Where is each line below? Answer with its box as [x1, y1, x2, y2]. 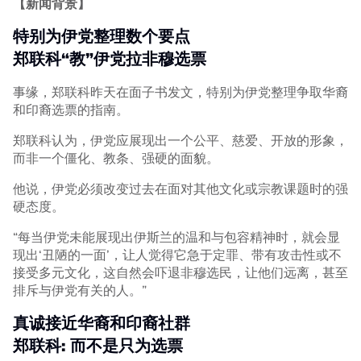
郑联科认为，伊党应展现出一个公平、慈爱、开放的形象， [13, 132, 348, 149]
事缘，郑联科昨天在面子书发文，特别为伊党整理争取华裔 [13, 84, 348, 101]
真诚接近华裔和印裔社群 [13, 313, 190, 334]
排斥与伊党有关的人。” [13, 282, 147, 299]
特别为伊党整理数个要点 [13, 26, 190, 47]
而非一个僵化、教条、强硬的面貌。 [13, 150, 219, 167]
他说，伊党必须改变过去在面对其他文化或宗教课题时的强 [13, 180, 348, 197]
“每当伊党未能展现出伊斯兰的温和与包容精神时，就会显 [13, 229, 340, 246]
